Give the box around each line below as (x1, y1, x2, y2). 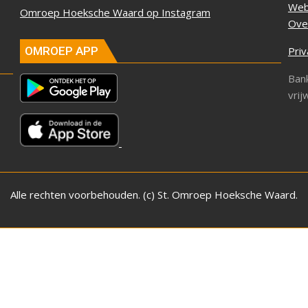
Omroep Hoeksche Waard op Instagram (19, 5, 210, 19)
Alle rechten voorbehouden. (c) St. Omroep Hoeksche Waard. (10, 187, 298, 201)
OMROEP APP (24, 44, 98, 58)
